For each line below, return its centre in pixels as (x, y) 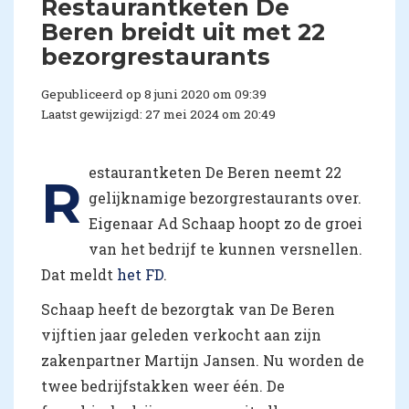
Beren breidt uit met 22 (183, 32)
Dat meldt (79, 275)
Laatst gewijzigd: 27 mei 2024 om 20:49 (158, 115)
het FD (140, 275)
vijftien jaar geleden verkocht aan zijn (181, 335)
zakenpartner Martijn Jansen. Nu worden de (203, 361)
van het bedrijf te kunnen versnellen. (225, 249)
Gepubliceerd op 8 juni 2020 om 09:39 (154, 94)
